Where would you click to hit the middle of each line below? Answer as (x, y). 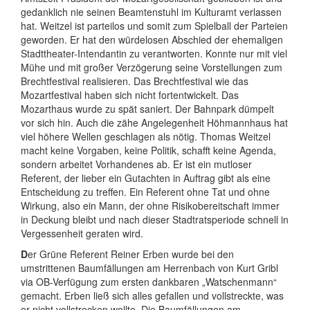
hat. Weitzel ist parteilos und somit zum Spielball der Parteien (154, 26)
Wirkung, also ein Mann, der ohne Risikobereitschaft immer (150, 206)
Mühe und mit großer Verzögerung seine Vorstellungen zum (152, 67)
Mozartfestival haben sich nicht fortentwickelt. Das (130, 95)
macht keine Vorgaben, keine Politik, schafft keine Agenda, (148, 150)
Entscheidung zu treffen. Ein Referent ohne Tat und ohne (145, 192)
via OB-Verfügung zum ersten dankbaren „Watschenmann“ (149, 282)
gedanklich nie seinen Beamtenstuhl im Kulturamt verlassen (151, 12)
